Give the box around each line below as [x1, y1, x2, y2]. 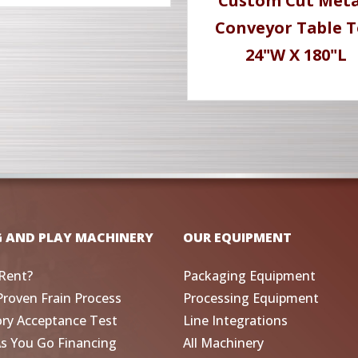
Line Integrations [183, 311, 288, 329]
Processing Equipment [183, 288, 319, 307]
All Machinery [183, 333, 264, 352]
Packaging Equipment [183, 266, 316, 284]
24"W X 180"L [245, 44, 347, 66]
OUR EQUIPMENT [183, 228, 292, 246]
